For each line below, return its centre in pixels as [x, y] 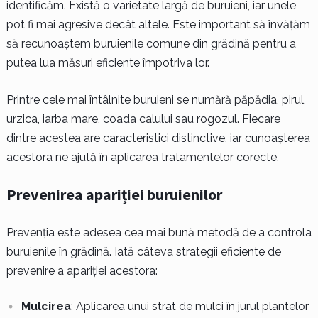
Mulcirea [46, 307]
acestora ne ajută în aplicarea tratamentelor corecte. [142, 158]
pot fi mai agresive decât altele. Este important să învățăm [158, 25]
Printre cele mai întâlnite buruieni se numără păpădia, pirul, [156, 100]
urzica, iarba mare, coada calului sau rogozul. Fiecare [143, 119]
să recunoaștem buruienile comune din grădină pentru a [151, 44]
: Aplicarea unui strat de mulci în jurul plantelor [190, 307]
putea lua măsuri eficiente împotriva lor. [108, 63]
